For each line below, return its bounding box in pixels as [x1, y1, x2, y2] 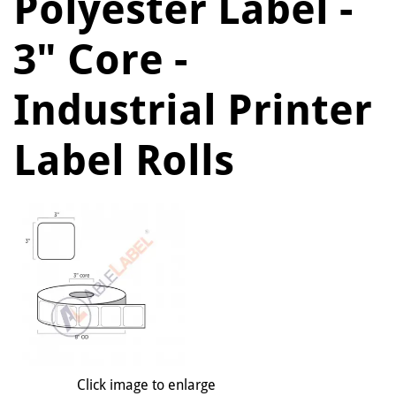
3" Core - [13, 34, 187, 84]
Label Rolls [13, 135, 234, 185]
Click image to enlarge [76, 377, 216, 393]
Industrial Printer [13, 85, 372, 134]
